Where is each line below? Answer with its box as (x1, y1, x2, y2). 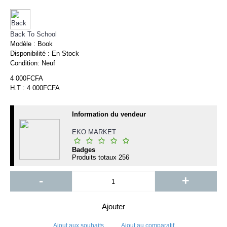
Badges (72, 146, 95, 154)
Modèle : (10, 40, 37, 48)
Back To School (10, 30, 57, 38)
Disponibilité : (10, 50, 52, 57)
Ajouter (102, 202, 125, 211)
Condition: (10, 59, 42, 67)
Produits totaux (72, 154, 119, 161)
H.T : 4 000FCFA (10, 84, 60, 92)
